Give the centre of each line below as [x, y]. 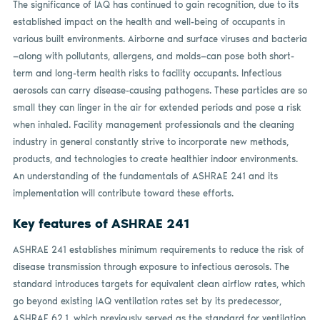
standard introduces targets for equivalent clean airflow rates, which [159, 284]
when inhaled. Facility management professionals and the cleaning [153, 125]
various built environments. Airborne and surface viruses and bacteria [160, 39]
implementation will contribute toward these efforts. [123, 194]
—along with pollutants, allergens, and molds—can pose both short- [153, 56]
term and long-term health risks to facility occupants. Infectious [147, 74]
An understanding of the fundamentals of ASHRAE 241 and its [145, 176]
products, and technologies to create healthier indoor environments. [155, 159]
